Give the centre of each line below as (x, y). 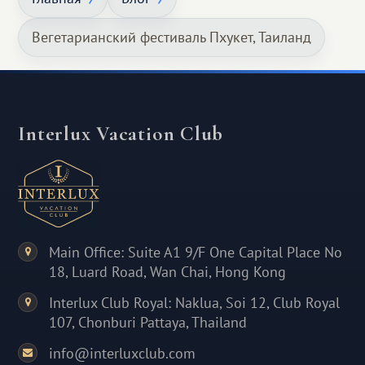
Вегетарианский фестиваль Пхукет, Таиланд (172, 37)
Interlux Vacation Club (121, 134)
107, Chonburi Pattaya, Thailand (148, 323)
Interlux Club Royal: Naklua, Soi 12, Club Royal (195, 303)
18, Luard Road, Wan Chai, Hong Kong (168, 272)
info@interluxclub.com (123, 354)
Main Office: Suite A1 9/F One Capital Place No (196, 253)
